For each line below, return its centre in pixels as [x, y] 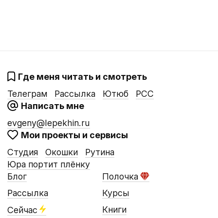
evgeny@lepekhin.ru [49, 123]
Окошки [62, 152]
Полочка [120, 177]
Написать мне [53, 106]
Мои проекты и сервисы [74, 135]
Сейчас [22, 210]
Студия [23, 152]
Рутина [100, 152]
